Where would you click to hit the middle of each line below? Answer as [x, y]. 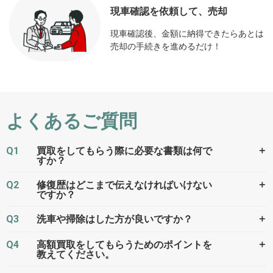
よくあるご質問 [72, 121]
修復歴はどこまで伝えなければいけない [124, 185]
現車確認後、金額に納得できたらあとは [187, 34]
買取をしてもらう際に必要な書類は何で [124, 151]
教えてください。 [76, 255]
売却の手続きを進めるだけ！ [166, 47]
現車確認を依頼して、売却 [169, 12]
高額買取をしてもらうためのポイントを [124, 245]
